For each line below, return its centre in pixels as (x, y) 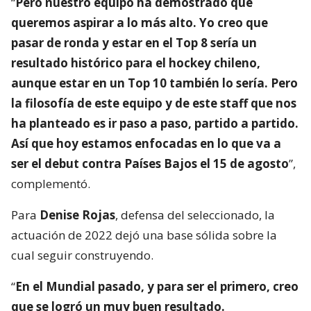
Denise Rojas (77, 215)
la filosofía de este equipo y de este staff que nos (154, 103)
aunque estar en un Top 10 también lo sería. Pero (154, 83)
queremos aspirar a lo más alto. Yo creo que (140, 23)
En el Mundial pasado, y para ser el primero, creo (157, 287)
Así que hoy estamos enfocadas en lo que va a (146, 144)
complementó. (51, 184)
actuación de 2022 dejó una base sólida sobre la (144, 235)
